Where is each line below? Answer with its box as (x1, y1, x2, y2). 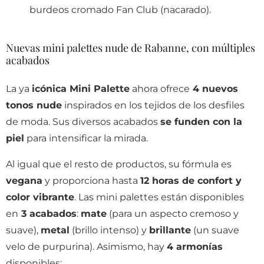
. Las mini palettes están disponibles (74, 191, 244, 203)
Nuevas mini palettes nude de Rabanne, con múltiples (6, 40, 255, 55)
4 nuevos (190, 82, 238, 94)
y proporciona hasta (42, 174, 140, 186)
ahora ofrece (130, 82, 190, 94)
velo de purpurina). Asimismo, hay (6, 240, 167, 252)
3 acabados (18, 207, 77, 219)
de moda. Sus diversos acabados (6, 115, 160, 127)
